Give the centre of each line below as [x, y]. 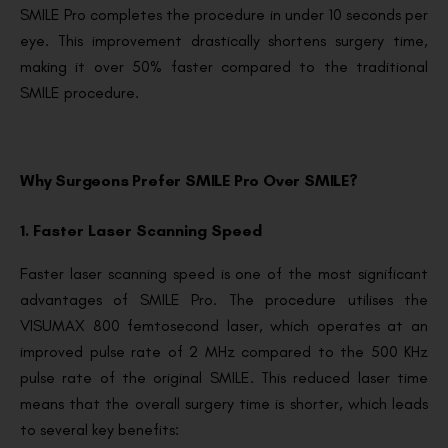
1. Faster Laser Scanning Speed [141, 231]
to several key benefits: [99, 430]
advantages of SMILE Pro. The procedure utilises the [224, 300]
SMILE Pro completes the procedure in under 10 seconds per [224, 15]
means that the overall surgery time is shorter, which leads [224, 404]
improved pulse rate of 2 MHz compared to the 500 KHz [224, 352]
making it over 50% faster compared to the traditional [224, 67]
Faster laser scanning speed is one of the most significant [224, 274]
